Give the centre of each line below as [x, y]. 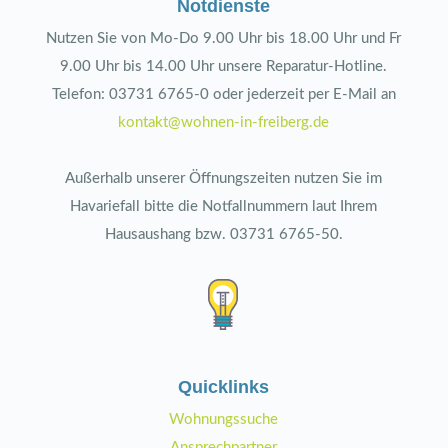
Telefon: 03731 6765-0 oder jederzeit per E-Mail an [223, 95]
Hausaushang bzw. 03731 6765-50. [223, 235]
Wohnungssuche [224, 420]
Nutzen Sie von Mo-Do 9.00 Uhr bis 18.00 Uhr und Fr [224, 39]
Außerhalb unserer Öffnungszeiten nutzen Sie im [224, 179]
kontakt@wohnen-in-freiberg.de [224, 123]
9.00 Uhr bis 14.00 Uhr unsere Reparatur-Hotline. [224, 67]
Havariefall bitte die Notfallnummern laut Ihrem [224, 207]
